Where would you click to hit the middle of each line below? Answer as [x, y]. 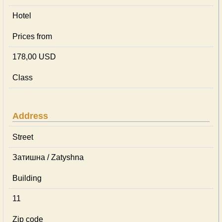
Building [27, 178]
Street [23, 137]
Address [30, 116]
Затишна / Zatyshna [48, 157]
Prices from [32, 36]
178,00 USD [34, 57]
